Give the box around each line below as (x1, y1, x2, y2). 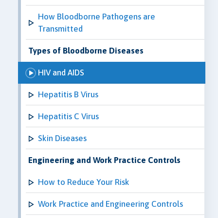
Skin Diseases (38, 133, 87, 143)
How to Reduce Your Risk (38, 177, 129, 187)
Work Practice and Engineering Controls (38, 199, 183, 209)
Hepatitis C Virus (38, 111, 99, 121)
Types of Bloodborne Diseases (28, 45, 144, 55)
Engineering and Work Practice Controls (28, 155, 181, 165)
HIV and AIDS (38, 67, 84, 77)
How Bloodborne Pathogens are (38, 11, 155, 21)
